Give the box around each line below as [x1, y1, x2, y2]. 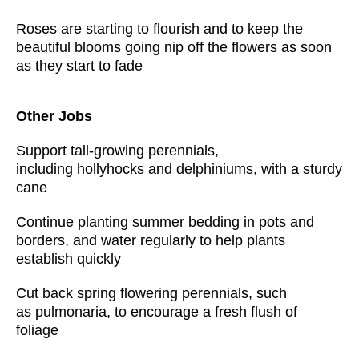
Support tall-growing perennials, [16, 143, 219, 159]
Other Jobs [16, 108, 92, 124]
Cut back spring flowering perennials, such [16, 285, 287, 301]
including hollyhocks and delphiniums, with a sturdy [16, 161, 342, 177]
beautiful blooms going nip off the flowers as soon [16, 39, 332, 55]
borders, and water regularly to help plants [16, 232, 285, 248]
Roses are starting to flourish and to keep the [16, 21, 303, 37]
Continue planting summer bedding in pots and [16, 214, 314, 230]
